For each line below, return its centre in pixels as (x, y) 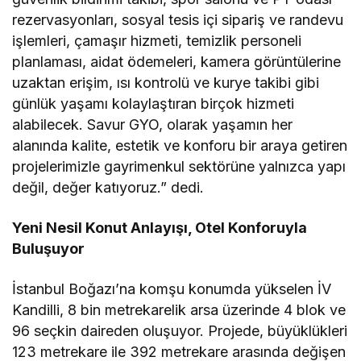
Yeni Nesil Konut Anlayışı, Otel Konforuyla (160, 228)
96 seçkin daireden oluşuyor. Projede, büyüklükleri (180, 331)
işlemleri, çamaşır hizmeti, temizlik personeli (157, 41)
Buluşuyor (48, 249)
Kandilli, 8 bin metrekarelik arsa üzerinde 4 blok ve (179, 310)
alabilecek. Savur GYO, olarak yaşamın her (153, 125)
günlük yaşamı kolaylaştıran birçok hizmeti (154, 104)
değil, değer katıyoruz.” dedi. (108, 188)
